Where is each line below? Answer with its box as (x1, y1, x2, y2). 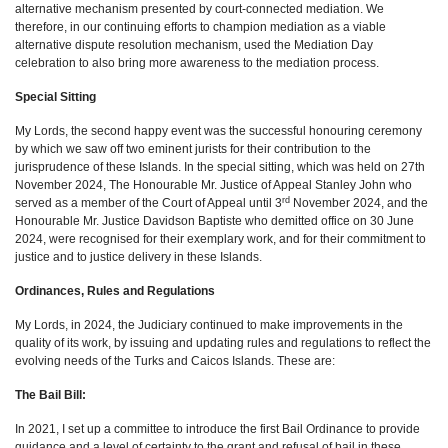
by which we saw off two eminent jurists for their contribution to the (15, 142, 371, 156)
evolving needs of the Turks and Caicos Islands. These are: (15, 354, 335, 368)
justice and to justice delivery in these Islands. (15, 250, 262, 264)
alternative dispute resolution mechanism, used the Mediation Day (15, 38, 373, 52)
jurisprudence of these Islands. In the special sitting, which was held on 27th (15, 160, 425, 174)
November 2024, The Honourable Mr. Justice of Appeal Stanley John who (15, 178, 412, 192)
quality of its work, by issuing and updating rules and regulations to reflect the (15, 336, 431, 350)
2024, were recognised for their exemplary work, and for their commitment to (15, 232, 426, 246)
